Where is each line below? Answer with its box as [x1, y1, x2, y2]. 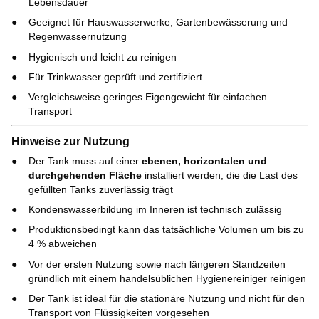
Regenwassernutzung [28, 31, 127, 43]
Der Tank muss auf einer [28, 155, 142, 167]
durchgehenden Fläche [28, 169, 142, 181]
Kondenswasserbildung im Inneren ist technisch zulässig [28, 204, 282, 216]
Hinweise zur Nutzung [11, 134, 130, 147]
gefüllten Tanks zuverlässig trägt [28, 183, 173, 195]
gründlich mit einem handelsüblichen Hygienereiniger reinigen [28, 272, 306, 284]
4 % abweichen [28, 238, 97, 250]
